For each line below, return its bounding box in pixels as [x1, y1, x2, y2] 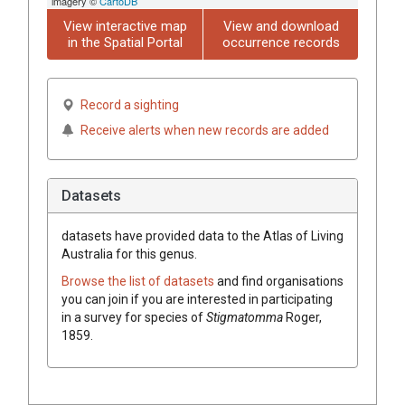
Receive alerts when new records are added [80, 122, 329, 137]
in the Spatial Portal [67, 33, 183, 51]
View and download [222, 17, 339, 34]
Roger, [286, 309, 322, 325]
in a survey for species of [61, 309, 206, 325]
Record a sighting [80, 97, 179, 112]
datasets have [61, 228, 143, 243]
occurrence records [221, 33, 340, 51]
